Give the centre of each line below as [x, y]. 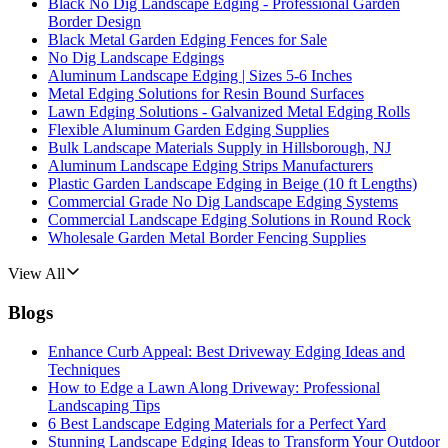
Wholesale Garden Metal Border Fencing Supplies [207, 238]
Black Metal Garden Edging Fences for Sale [187, 40]
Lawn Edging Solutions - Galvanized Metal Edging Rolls [229, 112]
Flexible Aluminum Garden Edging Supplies [188, 130]
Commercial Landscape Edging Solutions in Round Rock [229, 220]
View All [36, 274]
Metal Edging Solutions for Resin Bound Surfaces [206, 94]
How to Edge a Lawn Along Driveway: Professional [214, 387]
